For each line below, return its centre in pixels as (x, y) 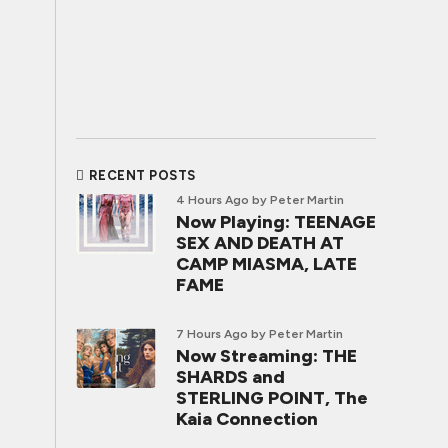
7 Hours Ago (212, 334)
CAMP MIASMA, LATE (266, 264)
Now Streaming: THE (266, 356)
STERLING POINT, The (272, 398)
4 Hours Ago (212, 200)
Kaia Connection (247, 419)
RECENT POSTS (142, 175)
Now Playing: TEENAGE (276, 222)
